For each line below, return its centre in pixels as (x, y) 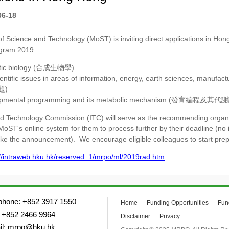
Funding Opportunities (178, 203)
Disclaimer (135, 216)
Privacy (170, 216)
